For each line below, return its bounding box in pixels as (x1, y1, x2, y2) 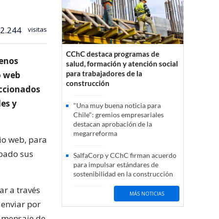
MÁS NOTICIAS (129, 190, 164, 197)
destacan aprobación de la (73, 120, 152, 129)
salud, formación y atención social (66, 59, 178, 68)
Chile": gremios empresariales (73, 110, 164, 119)
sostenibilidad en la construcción (73, 170, 173, 178)
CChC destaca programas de (66, 49, 159, 59)
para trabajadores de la (66, 69, 142, 78)
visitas (26, 24, 47, 34)
